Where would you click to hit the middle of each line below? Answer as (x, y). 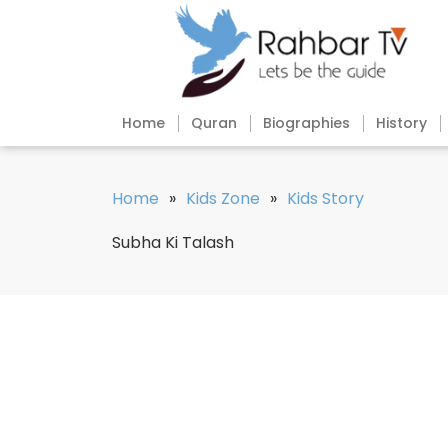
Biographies (306, 123)
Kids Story (325, 199)
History (401, 123)
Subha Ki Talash (173, 243)
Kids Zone (223, 199)
